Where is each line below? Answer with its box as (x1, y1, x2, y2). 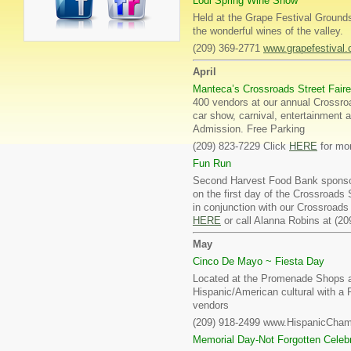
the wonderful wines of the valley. (193, 25, 343, 37)
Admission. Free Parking (193, 123, 305, 135)
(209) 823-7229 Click (193, 140, 289, 152)
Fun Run (193, 157, 231, 169)
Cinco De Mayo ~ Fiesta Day (193, 255, 324, 267)
